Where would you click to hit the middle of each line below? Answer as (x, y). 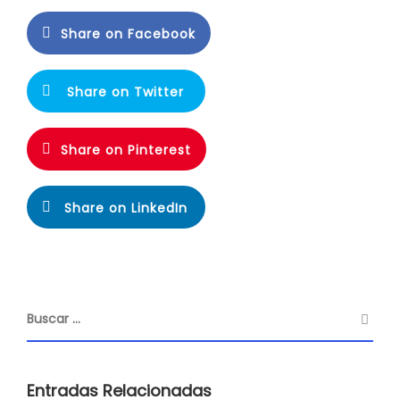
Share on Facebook (128, 34)
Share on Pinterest (126, 150)
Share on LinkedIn (125, 208)
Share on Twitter (125, 92)
